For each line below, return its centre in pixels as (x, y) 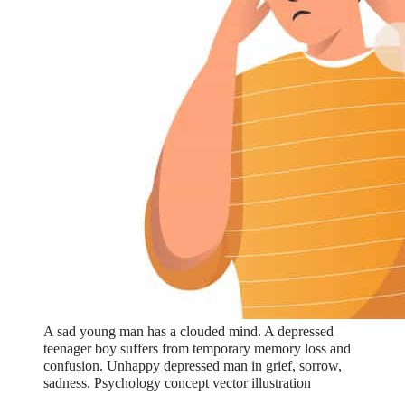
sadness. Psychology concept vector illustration (177, 383)
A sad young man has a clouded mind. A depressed (188, 331)
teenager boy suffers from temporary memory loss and (197, 348)
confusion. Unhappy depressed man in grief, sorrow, (193, 366)
